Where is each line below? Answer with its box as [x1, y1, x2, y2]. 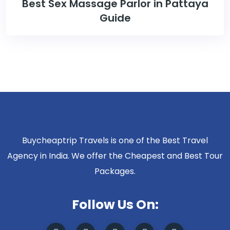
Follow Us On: [71, 195, 159, 214]
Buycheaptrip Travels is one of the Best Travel [22, 134, 208, 146]
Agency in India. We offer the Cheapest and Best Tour [7, 149, 223, 162]
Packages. [94, 165, 136, 177]
